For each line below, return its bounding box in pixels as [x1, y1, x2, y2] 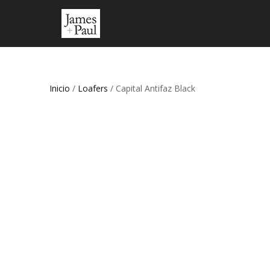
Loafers [78, 83, 108, 94]
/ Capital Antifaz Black [108, 83, 196, 94]
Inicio [49, 83, 71, 94]
